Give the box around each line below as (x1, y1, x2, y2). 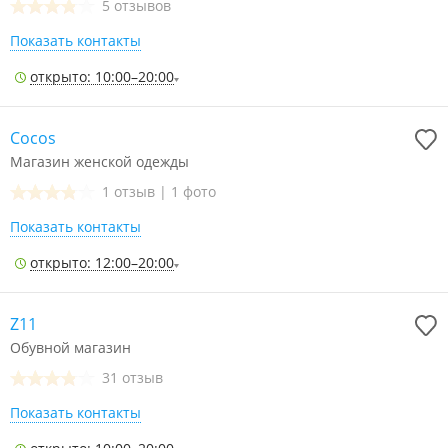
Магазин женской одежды (10, 152, 189, 171)
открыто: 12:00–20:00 (30, 253, 174, 272)
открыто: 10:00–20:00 (30, 67, 174, 86)
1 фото (171, 182, 216, 201)
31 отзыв (102, 368, 163, 387)
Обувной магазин (10, 338, 131, 357)
